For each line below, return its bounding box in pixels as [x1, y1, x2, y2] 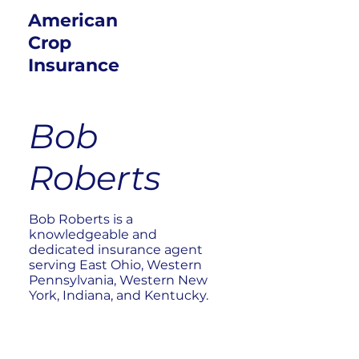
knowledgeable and [28, 226, 157, 242]
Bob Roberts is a [28, 211, 133, 227]
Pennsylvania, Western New [28, 272, 208, 288]
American [28, 10, 119, 32]
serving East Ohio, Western [28, 256, 202, 272]
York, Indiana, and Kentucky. [28, 287, 208, 303]
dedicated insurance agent [28, 241, 203, 257]
